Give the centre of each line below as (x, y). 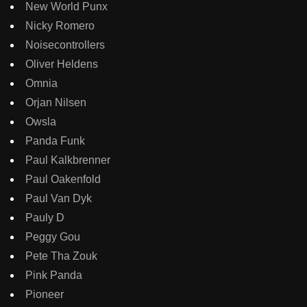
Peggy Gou (53, 237)
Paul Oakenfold (63, 180)
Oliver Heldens (62, 64)
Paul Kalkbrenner (68, 160)
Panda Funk (55, 141)
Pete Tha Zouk (61, 256)
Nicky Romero (60, 26)
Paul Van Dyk (59, 199)
